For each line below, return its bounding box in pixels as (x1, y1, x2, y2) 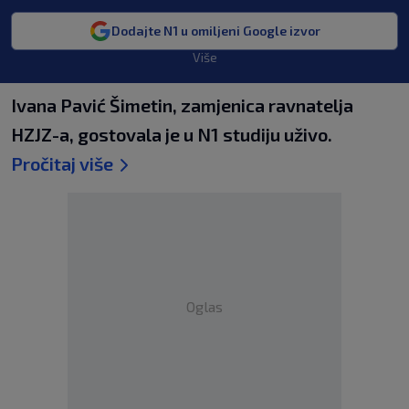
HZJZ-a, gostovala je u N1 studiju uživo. (11, 123, 332, 145)
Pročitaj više (11, 152, 113, 174)
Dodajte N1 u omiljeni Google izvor (110, 23, 320, 38)
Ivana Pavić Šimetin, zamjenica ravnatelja (11, 94, 353, 116)
